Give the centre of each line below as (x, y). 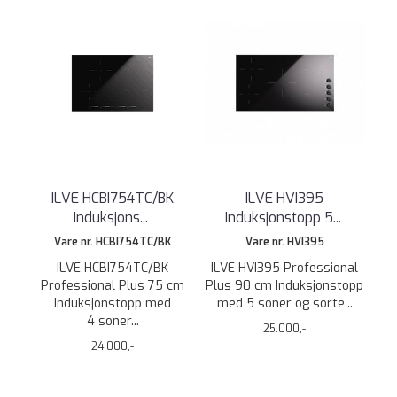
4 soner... (113, 321)
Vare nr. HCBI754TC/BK (113, 242)
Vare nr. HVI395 (284, 242)
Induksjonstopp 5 (279, 218)
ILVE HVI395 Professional (284, 268)
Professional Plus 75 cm (113, 286)
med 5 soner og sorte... (284, 304)
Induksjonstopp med (113, 304)
